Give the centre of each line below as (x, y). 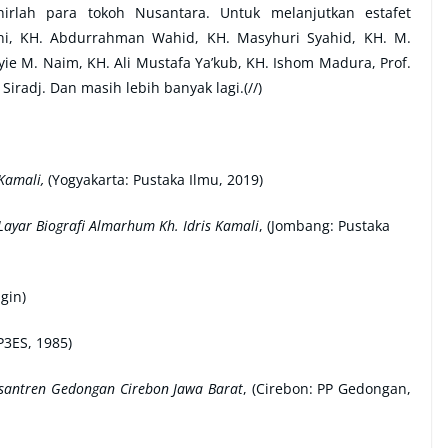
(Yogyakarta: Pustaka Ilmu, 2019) (153, 179)
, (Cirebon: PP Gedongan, (327, 388)
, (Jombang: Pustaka (324, 225)
